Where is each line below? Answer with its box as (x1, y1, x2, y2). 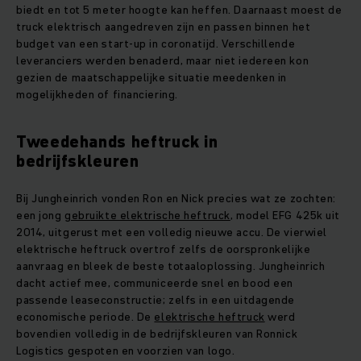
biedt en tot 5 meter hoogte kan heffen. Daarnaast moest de (16, 2, 342, 19)
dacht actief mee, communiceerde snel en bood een (16, 275, 293, 292)
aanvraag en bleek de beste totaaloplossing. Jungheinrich (16, 258, 326, 275)
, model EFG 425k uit (230, 207, 341, 224)
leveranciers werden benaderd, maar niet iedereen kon (16, 52, 309, 69)
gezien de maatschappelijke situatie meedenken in (16, 69, 287, 86)
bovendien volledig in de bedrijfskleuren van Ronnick (16, 326, 298, 342)
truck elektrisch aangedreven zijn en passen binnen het (16, 19, 311, 35)
